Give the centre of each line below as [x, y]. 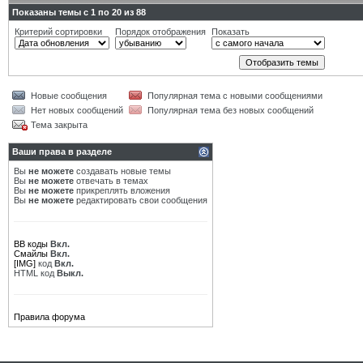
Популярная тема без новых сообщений [231, 110]
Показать [231, 32]
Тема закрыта [59, 125]
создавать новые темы [122, 171]
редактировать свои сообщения [141, 200]
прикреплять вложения [122, 190]
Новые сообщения [69, 96]
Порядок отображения [160, 32]
